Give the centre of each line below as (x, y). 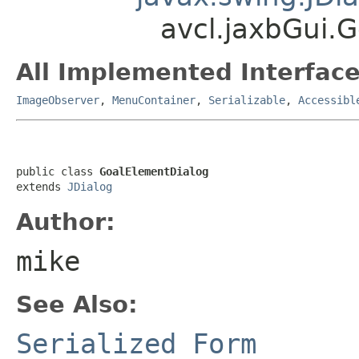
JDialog (90, 186)
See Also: (77, 304)
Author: (66, 222)
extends (42, 186)
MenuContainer (154, 100)
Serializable (247, 100)
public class (58, 171)
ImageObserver (58, 100)
